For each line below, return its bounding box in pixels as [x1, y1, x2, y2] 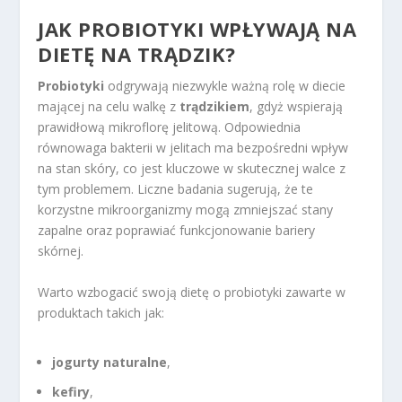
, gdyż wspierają [249, 98, 344, 116]
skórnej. [38, 242, 84, 260]
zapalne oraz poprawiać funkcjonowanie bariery [38, 222, 316, 240]
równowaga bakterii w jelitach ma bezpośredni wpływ [38, 139, 349, 157]
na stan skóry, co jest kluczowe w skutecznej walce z [38, 160, 346, 178]
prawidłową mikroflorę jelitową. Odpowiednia [38, 118, 301, 136]
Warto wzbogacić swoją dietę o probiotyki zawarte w [38, 283, 346, 301]
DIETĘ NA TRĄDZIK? [38, 40, 236, 68]
